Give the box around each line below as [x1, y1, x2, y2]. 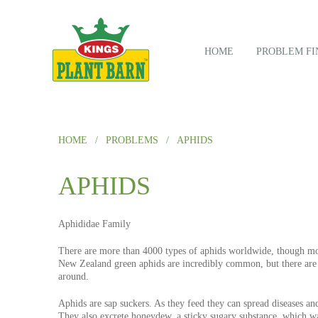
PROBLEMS [106, 135, 158, 146]
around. [58, 271, 89, 282]
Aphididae [58, 219, 99, 229]
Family [99, 219, 131, 229]
